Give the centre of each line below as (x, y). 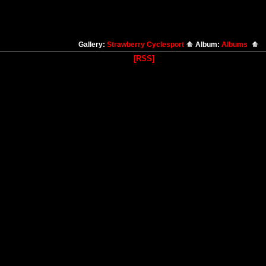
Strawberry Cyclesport (146, 45)
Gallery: (93, 45)
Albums (236, 45)
